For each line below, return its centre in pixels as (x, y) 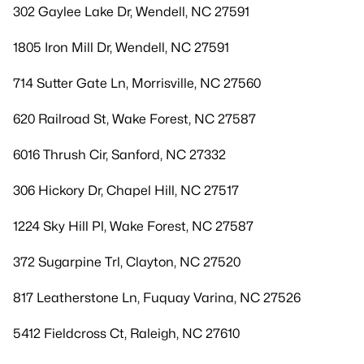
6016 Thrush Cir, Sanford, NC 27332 (119, 155)
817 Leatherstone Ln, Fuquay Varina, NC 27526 (157, 298)
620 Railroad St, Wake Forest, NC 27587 (134, 119)
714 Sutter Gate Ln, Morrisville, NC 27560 (137, 83)
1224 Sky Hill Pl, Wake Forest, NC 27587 (133, 226)
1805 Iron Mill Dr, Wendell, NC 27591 (121, 48)
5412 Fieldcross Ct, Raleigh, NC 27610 (126, 334)
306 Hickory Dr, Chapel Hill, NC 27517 (126, 191)
